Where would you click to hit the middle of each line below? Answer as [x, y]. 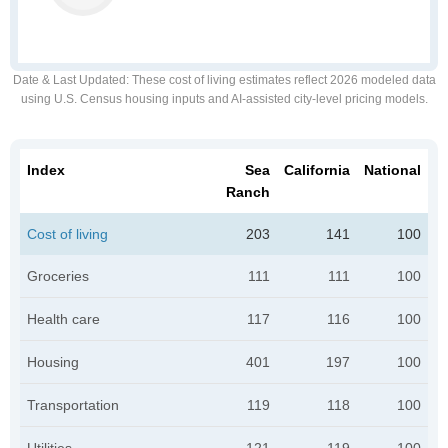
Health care [63, 319]
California [317, 170]
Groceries [58, 276]
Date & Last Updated [69, 80]
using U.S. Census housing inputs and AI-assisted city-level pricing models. [224, 99]
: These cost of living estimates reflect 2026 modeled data [280, 80]
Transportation [73, 405]
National [392, 170]
